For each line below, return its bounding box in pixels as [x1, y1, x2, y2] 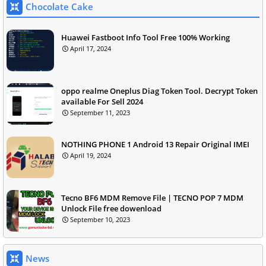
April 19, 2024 [70, 150, 111, 160]
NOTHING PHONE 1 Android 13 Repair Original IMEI [61, 138, 249, 150]
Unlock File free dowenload [61, 202, 161, 214]
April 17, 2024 [70, 43, 111, 53]
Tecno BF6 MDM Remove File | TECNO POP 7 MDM [61, 192, 243, 203]
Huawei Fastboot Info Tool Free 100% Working [61, 31, 230, 43]
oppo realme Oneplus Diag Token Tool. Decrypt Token [61, 85, 258, 96]
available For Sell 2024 [61, 96, 143, 107]
